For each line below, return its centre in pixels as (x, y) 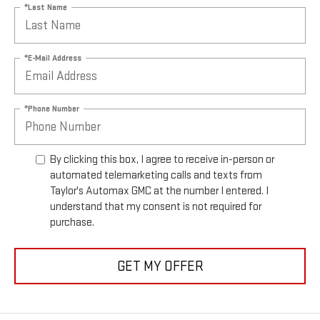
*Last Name (46, 7)
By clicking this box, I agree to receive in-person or (162, 160)
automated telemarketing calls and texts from (156, 176)
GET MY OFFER (160, 266)
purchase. (72, 223)
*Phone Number (52, 109)
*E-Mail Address (53, 58)
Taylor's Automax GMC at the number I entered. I (159, 191)
